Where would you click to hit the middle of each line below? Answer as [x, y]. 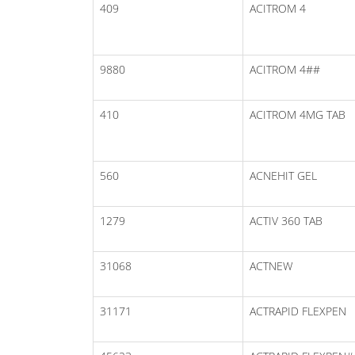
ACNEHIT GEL [283, 175]
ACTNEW [271, 265]
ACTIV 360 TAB [286, 220]
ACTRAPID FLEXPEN [298, 311]
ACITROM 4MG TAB [298, 114]
